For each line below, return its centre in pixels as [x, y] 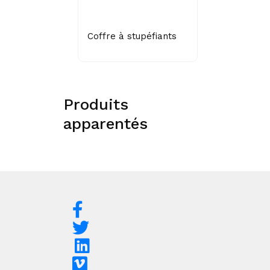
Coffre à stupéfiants [132, 36]
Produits [96, 104]
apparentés [105, 123]
